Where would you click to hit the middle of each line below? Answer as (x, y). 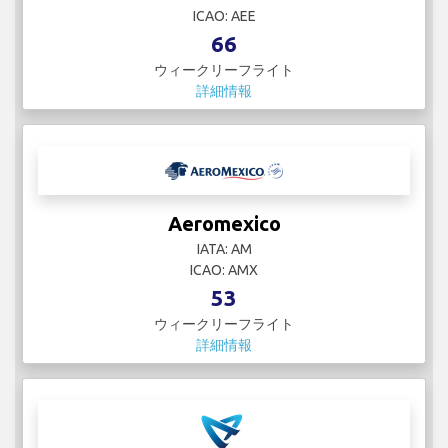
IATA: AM (224, 249)
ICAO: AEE (224, 16)
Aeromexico (224, 224)
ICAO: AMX (224, 270)
